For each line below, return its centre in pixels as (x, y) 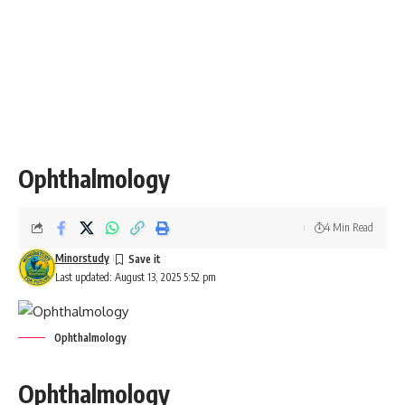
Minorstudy (82, 258)
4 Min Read (349, 227)
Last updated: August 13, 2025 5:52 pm (135, 277)
